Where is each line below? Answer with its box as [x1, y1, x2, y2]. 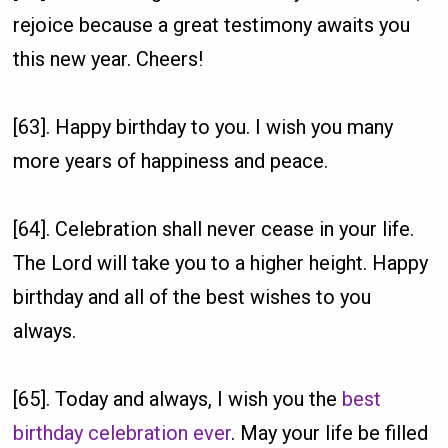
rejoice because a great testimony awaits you [13, 12, 411, 37]
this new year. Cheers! [13, 46, 204, 71]
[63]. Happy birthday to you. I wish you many [13, 114, 394, 139]
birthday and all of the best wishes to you [13, 284, 372, 309]
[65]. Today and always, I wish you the [13, 386, 343, 411]
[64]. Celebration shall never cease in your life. [13, 216, 415, 241]
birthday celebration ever [13, 420, 232, 445]
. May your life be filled [231, 420, 429, 445]
